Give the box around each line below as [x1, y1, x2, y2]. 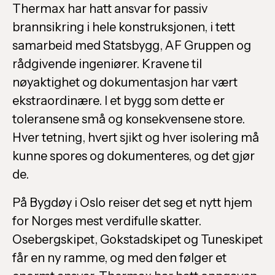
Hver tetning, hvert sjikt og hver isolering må [12, 130, 259, 145]
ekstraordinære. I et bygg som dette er [12, 93, 225, 109]
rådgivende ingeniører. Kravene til [12, 56, 202, 72]
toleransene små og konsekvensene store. [12, 112, 245, 127]
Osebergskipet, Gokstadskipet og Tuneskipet [12, 232, 263, 247]
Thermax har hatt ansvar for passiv [12, 1, 207, 17]
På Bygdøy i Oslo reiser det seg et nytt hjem [12, 195, 252, 211]
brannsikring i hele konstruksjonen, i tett [12, 20, 235, 35]
